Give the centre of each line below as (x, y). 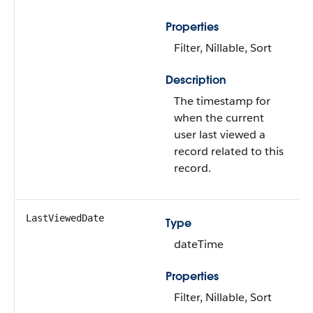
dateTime (199, 244)
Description (196, 80)
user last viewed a (220, 134)
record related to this (229, 151)
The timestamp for (222, 101)
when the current (219, 118)
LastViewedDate (65, 218)
